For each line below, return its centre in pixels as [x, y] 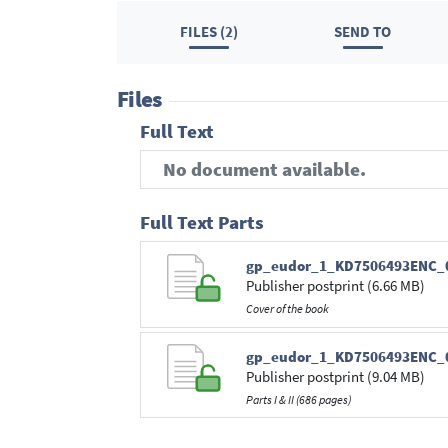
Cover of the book [287, 309]
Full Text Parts [201, 222]
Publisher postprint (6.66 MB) [335, 286]
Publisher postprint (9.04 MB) [335, 376]
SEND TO [363, 32]
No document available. [264, 169]
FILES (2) [209, 32]
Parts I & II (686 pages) [298, 399]
